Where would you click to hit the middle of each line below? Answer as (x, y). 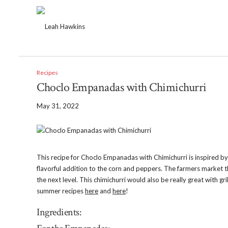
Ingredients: (59, 212)
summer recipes (61, 191)
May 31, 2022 (58, 106)
